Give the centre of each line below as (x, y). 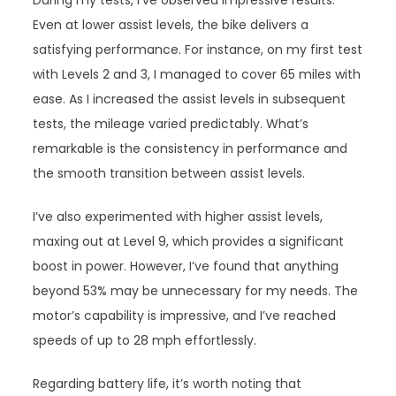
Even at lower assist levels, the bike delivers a (171, 25)
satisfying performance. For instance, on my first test (198, 50)
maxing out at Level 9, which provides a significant (189, 242)
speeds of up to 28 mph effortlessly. (145, 341)
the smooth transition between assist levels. (169, 174)
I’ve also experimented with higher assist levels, (178, 217)
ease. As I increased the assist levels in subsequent (190, 99)
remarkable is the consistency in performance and (190, 149)
